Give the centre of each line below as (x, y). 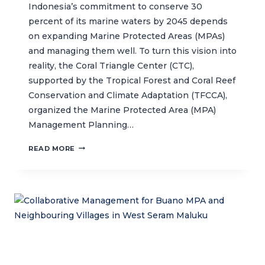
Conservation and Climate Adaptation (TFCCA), (128, 95)
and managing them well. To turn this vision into (132, 51)
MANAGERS (97, 205)
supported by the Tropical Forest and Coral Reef (132, 80)
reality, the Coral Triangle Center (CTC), (111, 65)
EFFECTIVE (96, 240)
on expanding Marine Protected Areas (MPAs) (127, 36)
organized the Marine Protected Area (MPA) (122, 110)
